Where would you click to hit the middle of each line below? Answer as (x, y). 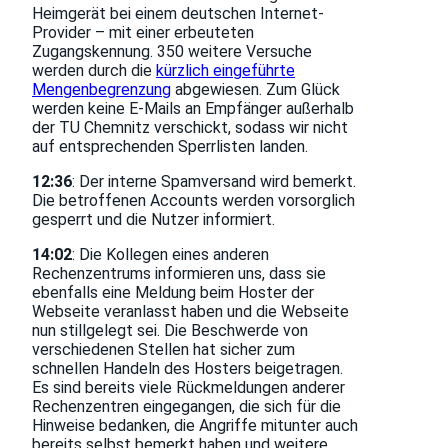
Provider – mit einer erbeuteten (143, 33)
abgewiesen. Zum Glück (255, 90)
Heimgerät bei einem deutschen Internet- (178, 14)
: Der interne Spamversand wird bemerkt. (214, 182)
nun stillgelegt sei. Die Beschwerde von (170, 331)
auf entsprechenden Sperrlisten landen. (170, 147)
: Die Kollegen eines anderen (170, 255)
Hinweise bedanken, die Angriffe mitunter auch (195, 426)
